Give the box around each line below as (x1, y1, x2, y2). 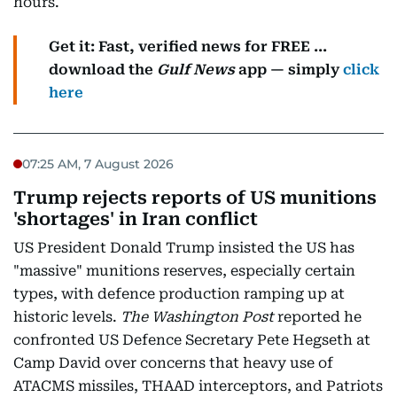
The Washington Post (121, 308, 274, 325)
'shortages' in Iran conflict (13, 208, 258, 230)
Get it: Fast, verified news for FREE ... (49, 38, 327, 55)
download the (49, 61, 157, 78)
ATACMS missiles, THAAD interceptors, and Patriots (13, 378, 383, 394)
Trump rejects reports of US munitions (13, 187, 377, 208)
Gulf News (157, 61, 235, 78)
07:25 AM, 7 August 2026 (22, 155, 174, 172)
